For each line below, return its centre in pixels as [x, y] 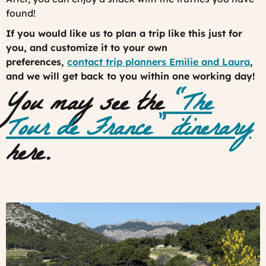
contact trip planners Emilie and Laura [159, 61]
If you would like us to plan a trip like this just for [124, 33]
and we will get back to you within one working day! [131, 76]
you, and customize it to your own [87, 47]
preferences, [37, 61]
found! [21, 13]
